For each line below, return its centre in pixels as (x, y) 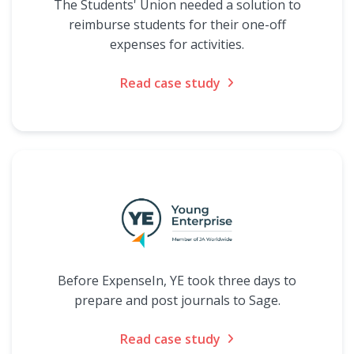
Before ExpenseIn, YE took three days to (177, 281)
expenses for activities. (177, 44)
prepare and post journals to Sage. (177, 300)
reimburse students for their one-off (177, 24)
